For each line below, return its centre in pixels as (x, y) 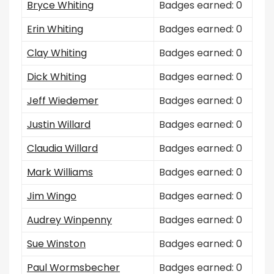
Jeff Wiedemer (63, 101)
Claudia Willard (62, 148)
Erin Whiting (55, 29)
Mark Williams (60, 172)
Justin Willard (59, 124)
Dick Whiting (57, 77)
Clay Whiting (57, 53)
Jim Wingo (52, 196)
